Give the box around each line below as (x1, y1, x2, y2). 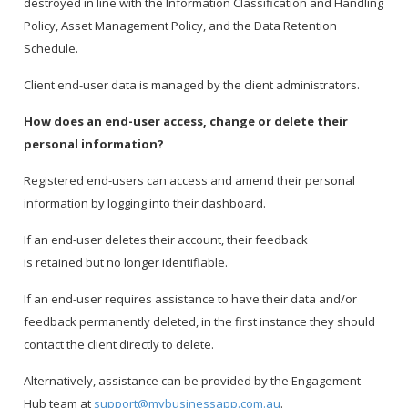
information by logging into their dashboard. (24, 195, 270, 212)
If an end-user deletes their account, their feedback (24, 231, 309, 249)
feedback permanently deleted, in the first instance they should (24, 313, 376, 331)
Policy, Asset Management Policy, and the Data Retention (24, 17, 338, 35)
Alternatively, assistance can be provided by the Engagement (24, 372, 362, 390)
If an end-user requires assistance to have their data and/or (24, 291, 358, 308)
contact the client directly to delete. (24, 336, 218, 353)
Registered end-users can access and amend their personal (24, 172, 356, 189)
